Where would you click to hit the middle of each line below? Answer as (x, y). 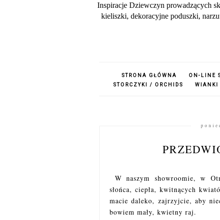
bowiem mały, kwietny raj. (153, 212)
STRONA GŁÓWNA (149, 75)
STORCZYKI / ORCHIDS (148, 85)
